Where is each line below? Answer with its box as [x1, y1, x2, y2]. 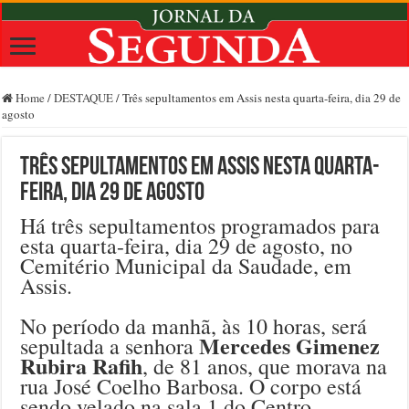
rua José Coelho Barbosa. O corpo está [20, 372, 362, 402]
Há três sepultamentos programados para [20, 211, 381, 241]
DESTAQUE [54, 89, 114, 107]
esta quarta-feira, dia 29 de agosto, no [20, 231, 353, 261]
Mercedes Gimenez [199, 330, 381, 362]
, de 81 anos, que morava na [142, 351, 388, 382]
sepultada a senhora [20, 331, 200, 362]
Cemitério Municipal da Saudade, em [20, 251, 352, 281]
